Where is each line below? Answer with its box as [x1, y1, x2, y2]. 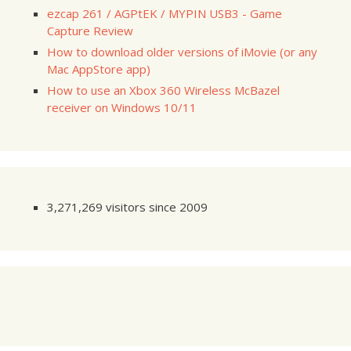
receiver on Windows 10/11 [47, 99, 197, 115]
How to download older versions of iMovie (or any [47, 43, 317, 60]
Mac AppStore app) [47, 60, 150, 77]
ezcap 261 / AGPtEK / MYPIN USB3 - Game [47, 5, 282, 21]
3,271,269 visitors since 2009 [47, 198, 208, 215]
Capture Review [47, 22, 133, 38]
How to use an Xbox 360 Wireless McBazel [47, 81, 280, 98]
